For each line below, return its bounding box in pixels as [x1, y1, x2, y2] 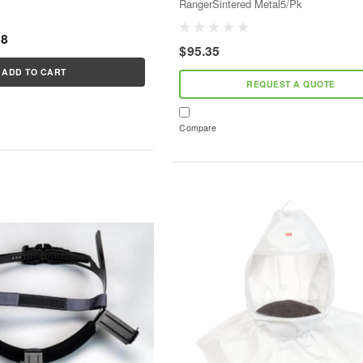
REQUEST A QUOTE [246, 78, 335, 91]
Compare [179, 122, 217, 135]
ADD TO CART [2, 66, 66, 79]
